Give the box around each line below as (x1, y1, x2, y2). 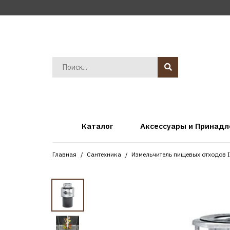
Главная (52, 150, 76, 158)
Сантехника (87, 150, 121, 158)
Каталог (81, 121, 113, 131)
